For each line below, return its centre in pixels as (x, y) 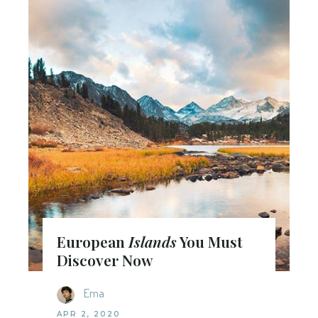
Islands (153, 241)
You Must (210, 241)
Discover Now (105, 259)
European (93, 241)
